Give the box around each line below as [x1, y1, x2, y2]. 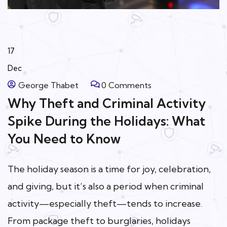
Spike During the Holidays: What [8, 112, 205, 129]
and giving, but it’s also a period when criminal [8, 180, 204, 192]
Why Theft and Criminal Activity [8, 95, 206, 111]
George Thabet [18, 80, 79, 90]
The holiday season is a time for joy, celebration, [8, 163, 211, 175]
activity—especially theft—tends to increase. [8, 197, 202, 209]
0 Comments [101, 80, 152, 90]
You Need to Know [8, 130, 121, 146]
